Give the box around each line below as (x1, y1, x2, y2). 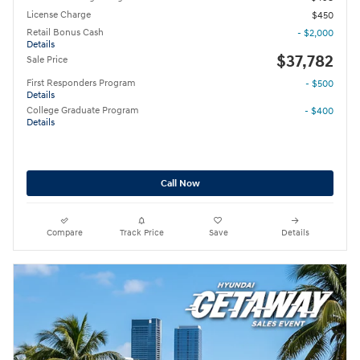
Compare (47, 227, 84, 238)
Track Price (119, 227, 164, 238)
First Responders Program (27, 77, 136, 90)
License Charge (27, 9, 91, 22)
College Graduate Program (27, 104, 139, 117)
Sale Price (27, 54, 67, 67)
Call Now (160, 177, 200, 190)
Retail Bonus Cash (27, 27, 104, 39)
